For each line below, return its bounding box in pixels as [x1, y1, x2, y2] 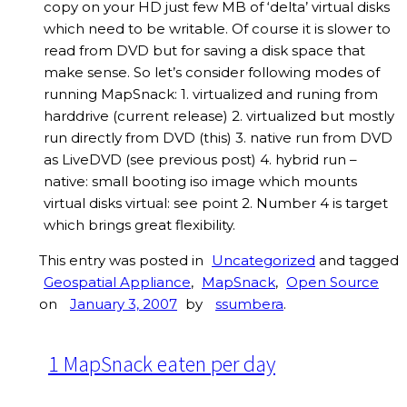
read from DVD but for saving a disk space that [44, 42, 365, 60]
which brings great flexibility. [44, 216, 235, 234]
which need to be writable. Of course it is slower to [44, 20, 391, 38]
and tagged [315, 252, 399, 270]
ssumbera [215, 295, 283, 313]
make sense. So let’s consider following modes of [44, 64, 380, 82]
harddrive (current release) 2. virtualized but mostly [44, 107, 394, 125]
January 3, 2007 [70, 295, 177, 313]
